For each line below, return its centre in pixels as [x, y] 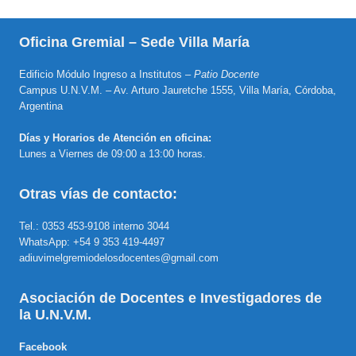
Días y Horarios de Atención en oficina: [115, 137]
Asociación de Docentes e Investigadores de [170, 298]
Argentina [41, 106]
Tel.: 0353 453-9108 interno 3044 [94, 226]
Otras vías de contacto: [98, 193]
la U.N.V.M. [55, 314]
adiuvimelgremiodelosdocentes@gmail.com [118, 257]
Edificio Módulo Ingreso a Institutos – [106, 74]
